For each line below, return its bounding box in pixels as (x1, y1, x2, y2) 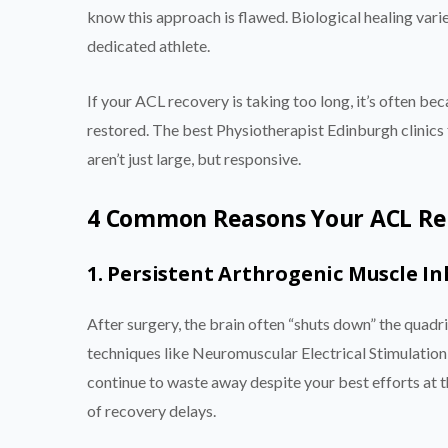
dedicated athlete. (87, 35, 210, 55)
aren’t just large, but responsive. (87, 148, 301, 168)
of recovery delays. (87, 400, 216, 420)
